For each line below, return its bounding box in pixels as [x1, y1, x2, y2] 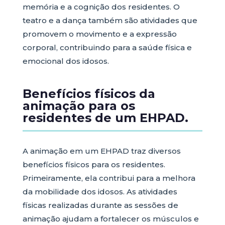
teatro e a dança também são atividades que [22, 16, 197, 25]
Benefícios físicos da [22, 86, 155, 101]
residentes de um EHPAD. [22, 110, 188, 125]
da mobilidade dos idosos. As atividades [22, 187, 177, 196]
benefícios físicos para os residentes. [22, 160, 165, 169]
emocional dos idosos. [22, 56, 109, 66]
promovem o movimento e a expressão [22, 29, 177, 39]
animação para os [22, 98, 135, 113]
